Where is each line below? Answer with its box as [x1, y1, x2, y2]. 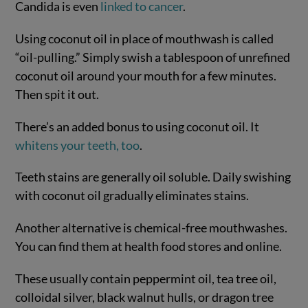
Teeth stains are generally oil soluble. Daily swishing [15, 169, 291, 185]
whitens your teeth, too [15, 137, 140, 153]
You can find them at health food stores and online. [15, 239, 283, 254]
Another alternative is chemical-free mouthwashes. [15, 220, 288, 236]
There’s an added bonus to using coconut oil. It [15, 118, 260, 134]
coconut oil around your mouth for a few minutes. [15, 67, 277, 83]
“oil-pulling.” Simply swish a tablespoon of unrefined [15, 49, 291, 65]
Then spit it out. [15, 86, 100, 102]
